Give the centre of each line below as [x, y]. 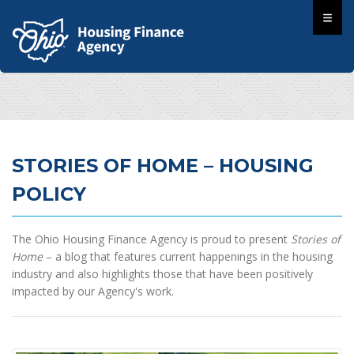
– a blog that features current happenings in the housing [188, 256]
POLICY [49, 194]
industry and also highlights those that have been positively [162, 273]
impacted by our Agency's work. [93, 291]
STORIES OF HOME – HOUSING [163, 165]
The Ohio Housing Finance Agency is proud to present [151, 239]
